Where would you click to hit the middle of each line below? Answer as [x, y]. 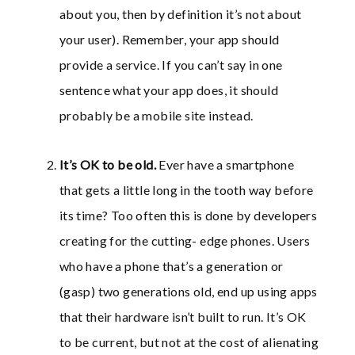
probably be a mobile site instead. [156, 116]
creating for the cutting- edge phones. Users [185, 241]
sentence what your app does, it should [169, 90]
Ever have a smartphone [227, 165]
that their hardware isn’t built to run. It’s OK [183, 317]
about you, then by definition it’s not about [180, 14]
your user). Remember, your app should [169, 40]
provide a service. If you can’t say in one [171, 65]
